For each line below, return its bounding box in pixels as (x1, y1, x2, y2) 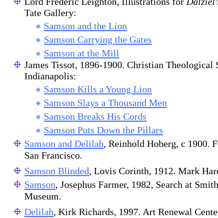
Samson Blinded (24, 165, 89, 176)
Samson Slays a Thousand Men (44, 97, 167, 108)
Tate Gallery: (24, 7, 76, 18)
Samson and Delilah (24, 138, 104, 149)
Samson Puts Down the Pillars (44, 125, 163, 135)
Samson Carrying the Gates (44, 34, 152, 45)
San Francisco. (24, 150, 82, 163)
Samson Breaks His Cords (44, 111, 146, 122)
